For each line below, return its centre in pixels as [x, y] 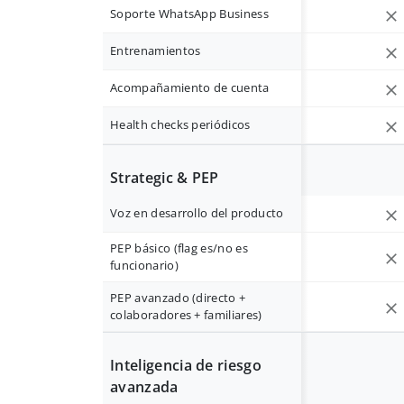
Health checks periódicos [180, 124]
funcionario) [144, 265]
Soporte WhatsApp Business [189, 14]
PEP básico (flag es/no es [179, 248]
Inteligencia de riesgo [186, 365]
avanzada [144, 387]
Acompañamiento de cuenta [190, 87]
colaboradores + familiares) [186, 315]
